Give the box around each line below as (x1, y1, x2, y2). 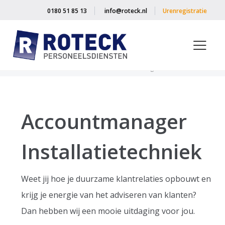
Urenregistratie (162, 7, 207, 15)
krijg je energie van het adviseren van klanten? (21, 189, 197, 200)
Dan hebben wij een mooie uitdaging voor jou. (21, 205, 195, 216)
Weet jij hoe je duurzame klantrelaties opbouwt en (21, 173, 211, 184)
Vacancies (76, 64, 105, 72)
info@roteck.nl (104, 7, 147, 15)
